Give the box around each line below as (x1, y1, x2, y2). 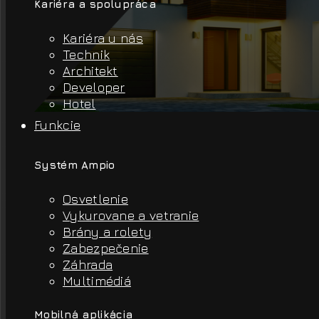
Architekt (63, 63, 118, 78)
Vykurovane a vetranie (63, 207, 199, 223)
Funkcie (34, 117, 81, 132)
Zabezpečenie (63, 240, 149, 256)
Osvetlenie (63, 191, 128, 206)
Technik (63, 46, 110, 62)
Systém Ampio (34, 158, 115, 171)
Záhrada (63, 256, 113, 272)
